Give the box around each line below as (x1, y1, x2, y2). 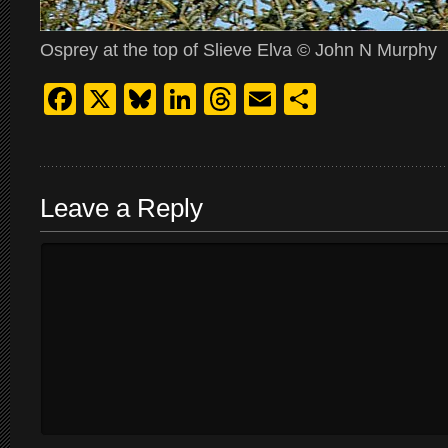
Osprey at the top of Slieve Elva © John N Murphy (40, 40, 437, 60)
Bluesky (156, 81, 268, 117)
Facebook (76, 81, 218, 117)
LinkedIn (196, 81, 318, 117)
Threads (236, 81, 355, 117)
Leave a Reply (40, 194, 203, 222)
